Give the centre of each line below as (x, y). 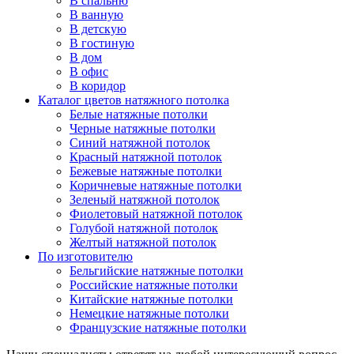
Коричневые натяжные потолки (156, 186)
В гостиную (102, 43)
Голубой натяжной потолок (144, 228)
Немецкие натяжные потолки (149, 314)
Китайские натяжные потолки (151, 299)
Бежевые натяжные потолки (146, 171)
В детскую (98, 29)
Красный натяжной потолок (146, 157)
